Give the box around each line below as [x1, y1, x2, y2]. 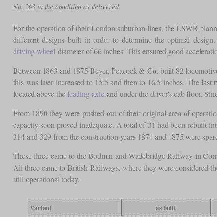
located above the [13, 88, 67, 99]
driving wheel [13, 46, 55, 56]
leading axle [67, 88, 104, 99]
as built [155, 202, 176, 213]
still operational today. [13, 173, 80, 184]
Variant [30, 202, 51, 213]
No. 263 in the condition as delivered [13, 1, 119, 11]
